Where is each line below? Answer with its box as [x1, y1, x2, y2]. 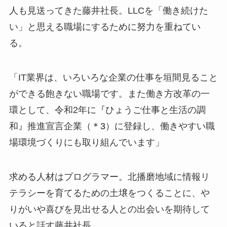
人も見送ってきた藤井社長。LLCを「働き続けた [9, 6, 208, 16]
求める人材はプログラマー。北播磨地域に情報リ [9, 171, 210, 182]
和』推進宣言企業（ [9, 121, 91, 131]
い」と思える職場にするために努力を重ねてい [9, 22, 201, 32]
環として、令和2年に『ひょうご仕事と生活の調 [9, 104, 206, 115]
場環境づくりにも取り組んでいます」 [9, 137, 164, 147]
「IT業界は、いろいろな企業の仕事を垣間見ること [9, 72, 218, 83]
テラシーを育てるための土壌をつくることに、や [9, 187, 210, 198]
